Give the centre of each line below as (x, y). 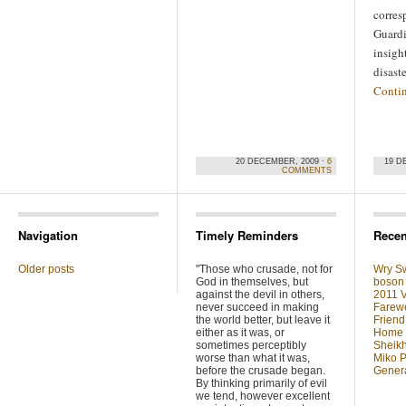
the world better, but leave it (263, 320)
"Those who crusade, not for (264, 269)
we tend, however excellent (263, 396)
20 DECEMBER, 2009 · (281, 161)
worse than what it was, (253, 358)
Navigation (48, 235)
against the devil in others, (260, 295)
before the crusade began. (261, 371)
